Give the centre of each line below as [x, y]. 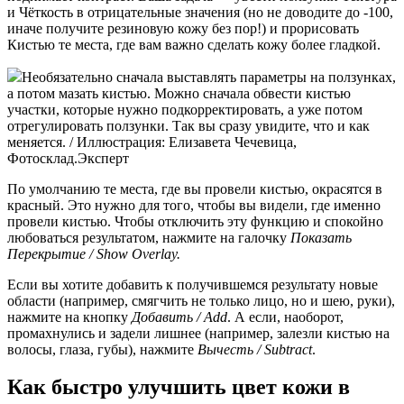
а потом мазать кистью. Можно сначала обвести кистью [179, 93]
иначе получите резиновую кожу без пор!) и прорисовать [183, 28]
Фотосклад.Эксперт [68, 158]
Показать [321, 237]
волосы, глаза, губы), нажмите [102, 349]
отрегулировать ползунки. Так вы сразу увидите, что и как [188, 125]
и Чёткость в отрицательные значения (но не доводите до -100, [200, 12]
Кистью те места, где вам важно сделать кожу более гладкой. [194, 44]
